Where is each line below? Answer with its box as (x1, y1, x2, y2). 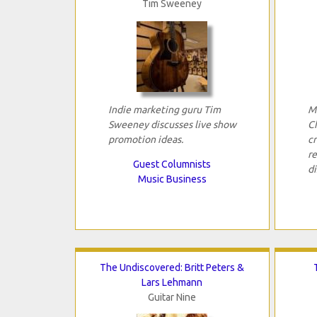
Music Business (137, 173, 207, 185)
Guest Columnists (133, 158, 212, 171)
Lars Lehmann (142, 277, 203, 289)
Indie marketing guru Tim (108, 104, 221, 116)
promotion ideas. (108, 134, 183, 146)
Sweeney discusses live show (108, 119, 236, 131)
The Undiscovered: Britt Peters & (100, 262, 245, 274)
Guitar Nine (148, 292, 197, 304)
